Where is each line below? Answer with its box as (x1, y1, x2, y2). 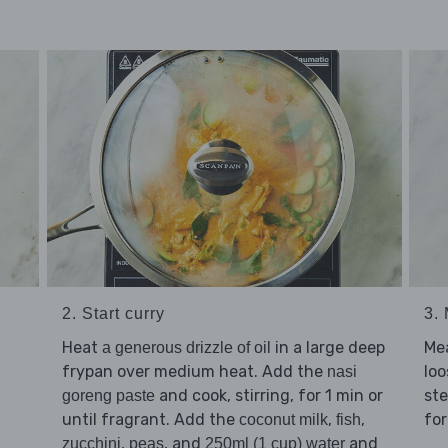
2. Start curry (61, 305, 165, 323)
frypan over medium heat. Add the (61, 362, 327, 382)
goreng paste (61, 387, 155, 405)
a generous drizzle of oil (101, 339, 271, 357)
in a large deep (270, 338, 385, 358)
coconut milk (238, 411, 328, 429)
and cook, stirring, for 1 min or (154, 386, 383, 406)
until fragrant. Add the (61, 410, 239, 430)
